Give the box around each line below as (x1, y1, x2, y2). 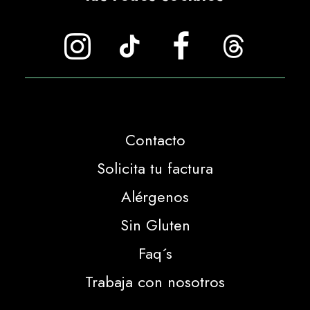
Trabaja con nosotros (85, 271, 225, 293)
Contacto (125, 129, 185, 151)
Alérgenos (121, 185, 189, 208)
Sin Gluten (120, 214, 190, 236)
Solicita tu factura (97, 157, 213, 179)
